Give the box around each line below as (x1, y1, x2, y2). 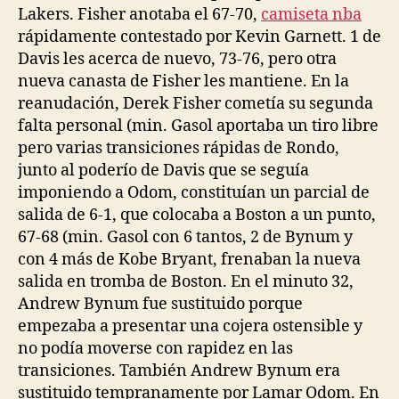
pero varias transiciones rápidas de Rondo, (18, 138, 339, 159)
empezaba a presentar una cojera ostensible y (18, 316, 362, 337)
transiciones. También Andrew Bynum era (18, 361, 340, 381)
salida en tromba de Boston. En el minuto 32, (18, 272, 354, 292)
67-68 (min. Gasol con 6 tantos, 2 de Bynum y (18, 227, 353, 248)
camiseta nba (261, 4, 362, 25)
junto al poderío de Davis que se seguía (18, 160, 309, 181)
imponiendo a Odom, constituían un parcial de (18, 183, 370, 203)
